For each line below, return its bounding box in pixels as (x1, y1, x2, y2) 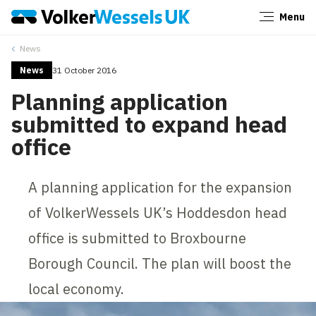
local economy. (28, 279, 125, 298)
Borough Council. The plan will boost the (28, 253, 292, 273)
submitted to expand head (11, 109, 288, 139)
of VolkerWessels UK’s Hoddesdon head (28, 202, 288, 222)
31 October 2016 (52, 64, 117, 75)
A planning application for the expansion (28, 177, 293, 197)
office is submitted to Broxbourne (28, 228, 247, 248)
